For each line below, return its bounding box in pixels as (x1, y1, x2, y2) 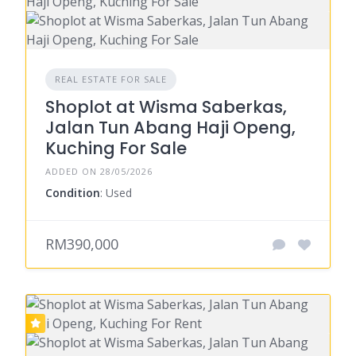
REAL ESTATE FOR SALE (55, 73, 167, 86)
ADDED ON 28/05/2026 (45, 165, 153, 178)
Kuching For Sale (45, 137, 187, 161)
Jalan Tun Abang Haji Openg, (45, 116, 296, 140)
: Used (100, 185, 132, 201)
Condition (45, 185, 100, 201)
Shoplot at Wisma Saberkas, (45, 95, 287, 119)
